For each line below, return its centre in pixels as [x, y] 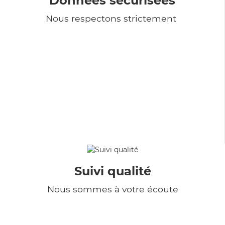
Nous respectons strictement [112, 18]
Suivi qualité [113, 171]
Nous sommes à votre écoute [113, 189]
